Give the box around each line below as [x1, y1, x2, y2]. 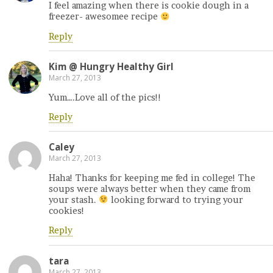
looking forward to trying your [108, 194, 244, 205]
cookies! [49, 205, 85, 216]
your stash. [49, 194, 99, 205]
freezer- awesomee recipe [49, 11, 160, 23]
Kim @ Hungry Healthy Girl [49, 60, 174, 73]
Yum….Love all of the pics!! [49, 91, 161, 103]
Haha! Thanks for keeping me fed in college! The [49, 172, 255, 183]
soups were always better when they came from [49, 183, 250, 194]
